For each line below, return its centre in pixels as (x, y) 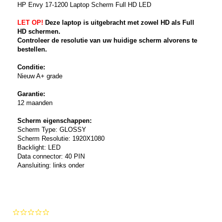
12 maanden (35, 103)
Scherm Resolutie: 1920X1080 (61, 139)
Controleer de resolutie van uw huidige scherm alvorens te (107, 41)
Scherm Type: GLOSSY (52, 130)
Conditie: (31, 67)
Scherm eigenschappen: (55, 121)
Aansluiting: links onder (51, 166)
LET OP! (30, 23)
